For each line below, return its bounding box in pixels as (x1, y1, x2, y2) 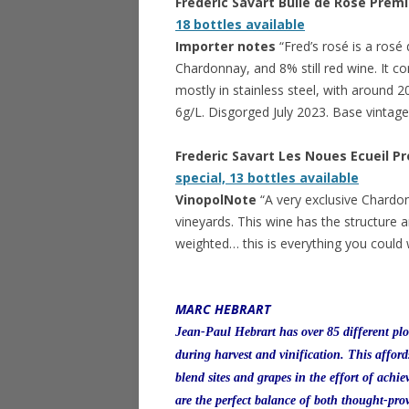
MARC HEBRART (175, 300, 270, 318)
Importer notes (175, 37, 279, 55)
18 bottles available (175, 16, 305, 33)
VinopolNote (175, 191, 260, 208)
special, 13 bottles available (175, 169, 359, 186)
